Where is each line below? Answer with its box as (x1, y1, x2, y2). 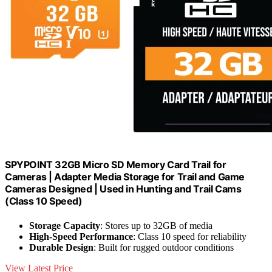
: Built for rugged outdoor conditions (93, 242, 234, 253)
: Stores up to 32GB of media (100, 220, 212, 231)
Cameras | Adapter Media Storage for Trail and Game (5, 171, 245, 183)
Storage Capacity (29, 220, 100, 231)
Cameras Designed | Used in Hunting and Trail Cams (5, 183, 242, 195)
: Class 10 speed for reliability (133, 231, 246, 242)
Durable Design (29, 242, 93, 253)
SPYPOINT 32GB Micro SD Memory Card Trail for (5, 158, 226, 171)
